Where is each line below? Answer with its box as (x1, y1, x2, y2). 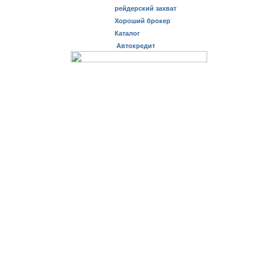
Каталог (115, 30, 140, 37)
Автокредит (115, 42, 155, 49)
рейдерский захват (115, 5, 176, 12)
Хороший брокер (115, 17, 170, 24)
